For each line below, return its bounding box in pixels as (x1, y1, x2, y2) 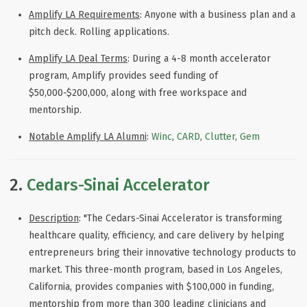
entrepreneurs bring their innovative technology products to (29, 246, 296, 258)
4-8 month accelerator (171, 53, 271, 65)
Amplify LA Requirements (29, 9, 140, 21)
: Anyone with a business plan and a (140, 9, 295, 21)
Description (29, 212, 79, 224)
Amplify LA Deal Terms (29, 53, 127, 65)
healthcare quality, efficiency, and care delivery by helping (29, 229, 284, 241)
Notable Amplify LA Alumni (29, 131, 147, 143)
